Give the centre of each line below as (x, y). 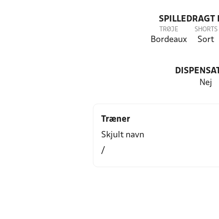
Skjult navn (123, 135)
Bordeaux (169, 40)
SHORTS (206, 30)
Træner (116, 120)
